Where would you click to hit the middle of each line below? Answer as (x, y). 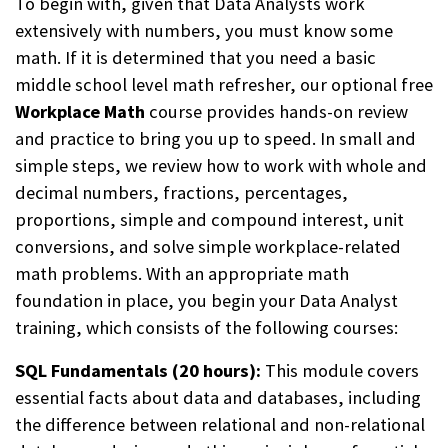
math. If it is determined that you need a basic (195, 57)
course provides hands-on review (276, 111)
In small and (366, 138)
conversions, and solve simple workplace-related (208, 246)
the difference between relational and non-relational (220, 424)
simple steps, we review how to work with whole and (221, 165)
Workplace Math (80, 111)
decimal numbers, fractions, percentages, (181, 192)
